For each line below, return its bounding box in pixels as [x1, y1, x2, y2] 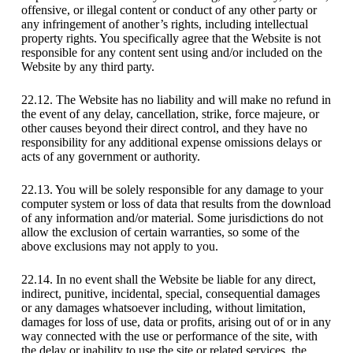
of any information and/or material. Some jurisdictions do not [20, 211, 323, 225]
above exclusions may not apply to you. [20, 240, 218, 254]
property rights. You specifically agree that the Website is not [20, 32, 321, 46]
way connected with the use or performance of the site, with [20, 329, 318, 344]
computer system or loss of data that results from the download [20, 197, 331, 211]
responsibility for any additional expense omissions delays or [20, 136, 321, 150]
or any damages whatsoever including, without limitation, [20, 301, 306, 315]
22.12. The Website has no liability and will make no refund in [20, 93, 331, 107]
